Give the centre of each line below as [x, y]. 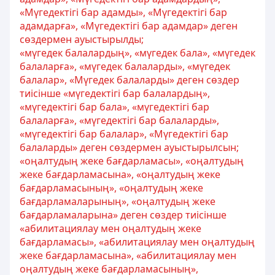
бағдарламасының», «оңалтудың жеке [111, 188]
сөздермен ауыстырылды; [82, 39]
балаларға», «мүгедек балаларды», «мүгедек [125, 66]
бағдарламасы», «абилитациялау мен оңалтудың [137, 242]
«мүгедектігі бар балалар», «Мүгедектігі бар [124, 134]
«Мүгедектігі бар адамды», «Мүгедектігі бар [123, 12]
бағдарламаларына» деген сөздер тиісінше [123, 215]
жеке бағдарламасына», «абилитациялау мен [128, 255]
